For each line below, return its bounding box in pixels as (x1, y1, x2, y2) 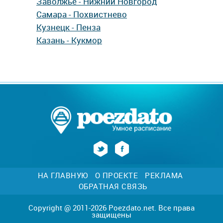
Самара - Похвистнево (36, 8, 127, 20)
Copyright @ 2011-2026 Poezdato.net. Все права (28, 203, 195, 213)
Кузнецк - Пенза (36, 21, 101, 33)
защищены (92, 210, 131, 220)
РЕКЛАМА (145, 170, 183, 180)
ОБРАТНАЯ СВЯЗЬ (78, 181, 147, 191)
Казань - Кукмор (36, 34, 102, 46)
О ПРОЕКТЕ (95, 170, 138, 180)
